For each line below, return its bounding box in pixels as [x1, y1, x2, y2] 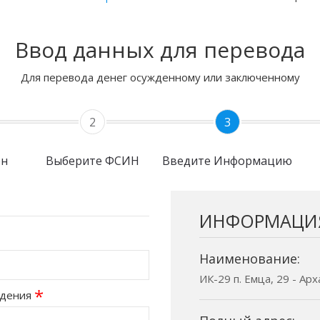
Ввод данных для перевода [15, 35, 305, 64]
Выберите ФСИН [46, 153, 140, 169]
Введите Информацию [162, 153, 293, 169]
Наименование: [199, 250, 300, 267]
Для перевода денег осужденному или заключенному [20, 70, 300, 84]
